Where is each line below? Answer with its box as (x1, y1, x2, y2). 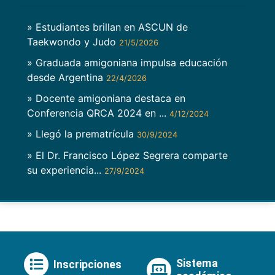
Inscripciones (53, 258, 122, 271)
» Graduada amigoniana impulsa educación (27, 56, 227, 69)
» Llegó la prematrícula (27, 128, 137, 141)
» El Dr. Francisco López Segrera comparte (27, 149, 228, 161)
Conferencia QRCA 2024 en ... (27, 107, 169, 120)
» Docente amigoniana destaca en (27, 92, 185, 105)
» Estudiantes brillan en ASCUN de (27, 20, 188, 33)
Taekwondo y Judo (27, 35, 119, 48)
